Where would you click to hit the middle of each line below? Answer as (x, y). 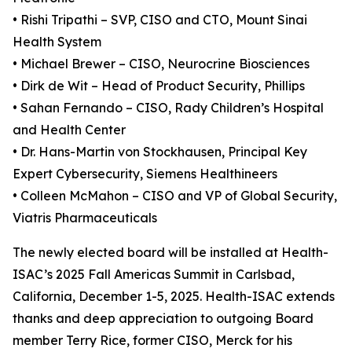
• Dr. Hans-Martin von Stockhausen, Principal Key (160, 152)
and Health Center (69, 130)
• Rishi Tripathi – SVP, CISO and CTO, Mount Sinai (160, 20)
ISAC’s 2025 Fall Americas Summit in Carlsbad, (154, 274)
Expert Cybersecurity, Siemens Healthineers (145, 174)
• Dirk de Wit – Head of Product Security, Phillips (159, 86)
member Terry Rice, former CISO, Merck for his (152, 340)
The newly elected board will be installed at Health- (170, 252)
